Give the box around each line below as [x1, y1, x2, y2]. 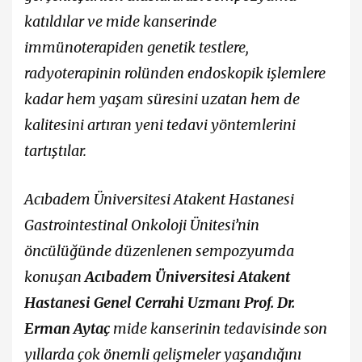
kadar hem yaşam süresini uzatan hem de [24, 90, 300, 109]
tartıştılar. [24, 141, 86, 161]
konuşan [24, 267, 85, 286]
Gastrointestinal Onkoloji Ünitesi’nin [24, 215, 259, 234]
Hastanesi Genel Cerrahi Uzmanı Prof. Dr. [24, 293, 295, 312]
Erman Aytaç [24, 318, 110, 338]
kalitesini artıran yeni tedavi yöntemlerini [24, 116, 296, 135]
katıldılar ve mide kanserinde [24, 12, 217, 32]
